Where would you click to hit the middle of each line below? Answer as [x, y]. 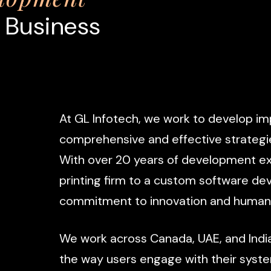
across [128, 239]
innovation [178, 201]
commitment [95, 201]
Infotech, [116, 119]
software [224, 181]
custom [175, 181]
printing [80, 181]
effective [197, 140]
